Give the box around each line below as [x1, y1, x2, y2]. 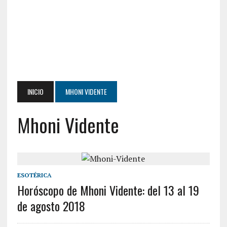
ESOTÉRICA [17, 171, 52, 179]
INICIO [27, 86, 44, 97]
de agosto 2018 [17, 197, 85, 215]
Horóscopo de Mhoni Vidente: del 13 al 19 [17, 181, 199, 199]
